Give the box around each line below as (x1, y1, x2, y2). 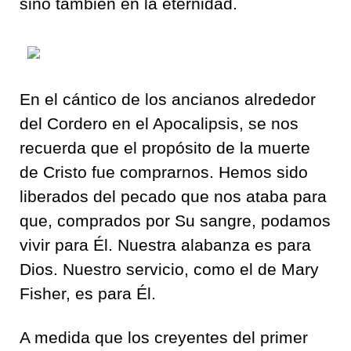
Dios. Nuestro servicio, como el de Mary (20, 259, 319, 278)
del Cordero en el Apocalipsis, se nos (20, 114, 299, 132)
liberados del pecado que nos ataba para (20, 186, 327, 205)
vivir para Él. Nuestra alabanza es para (20, 235, 311, 254)
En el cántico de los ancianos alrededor (20, 89, 316, 108)
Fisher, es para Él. (20, 284, 156, 302)
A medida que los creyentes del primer (20, 327, 308, 346)
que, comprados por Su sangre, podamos (20, 211, 331, 230)
